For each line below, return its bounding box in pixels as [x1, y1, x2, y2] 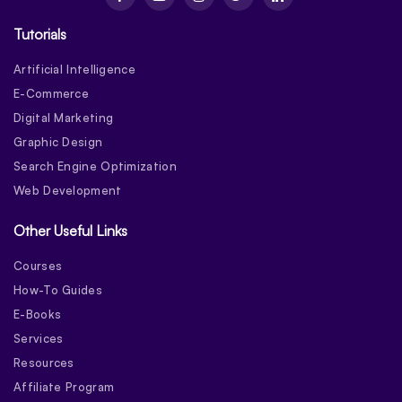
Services [13, 331, 64, 346]
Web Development [13, 183, 122, 198]
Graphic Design [13, 135, 103, 150]
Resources [13, 355, 74, 371]
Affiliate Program [13, 380, 115, 395]
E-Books [13, 307, 62, 322]
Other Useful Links [13, 222, 127, 240]
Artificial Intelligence [13, 62, 135, 77]
